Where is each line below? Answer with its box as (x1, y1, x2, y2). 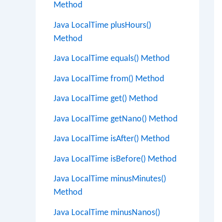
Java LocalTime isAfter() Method (54, 134, 169, 144)
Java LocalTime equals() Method (54, 54, 169, 63)
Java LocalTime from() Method (54, 74, 164, 84)
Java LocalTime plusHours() (54, 20, 151, 30)
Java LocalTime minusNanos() (54, 208, 160, 218)
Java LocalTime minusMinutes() (54, 174, 166, 184)
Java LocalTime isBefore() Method (54, 154, 176, 164)
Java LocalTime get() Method (54, 94, 158, 104)
